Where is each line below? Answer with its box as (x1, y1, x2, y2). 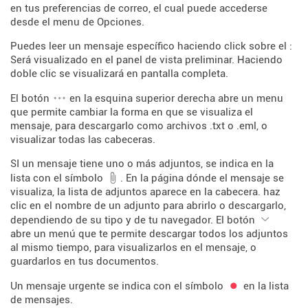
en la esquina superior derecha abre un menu (67, 92, 283, 104)
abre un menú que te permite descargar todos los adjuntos (10, 228, 288, 240)
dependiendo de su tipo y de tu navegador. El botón (10, 214, 258, 226)
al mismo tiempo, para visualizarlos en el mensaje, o (10, 241, 256, 254)
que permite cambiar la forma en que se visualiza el (10, 106, 253, 118)
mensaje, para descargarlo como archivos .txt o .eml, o (10, 120, 267, 132)
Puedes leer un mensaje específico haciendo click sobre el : (10, 40, 292, 52)
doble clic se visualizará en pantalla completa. (10, 67, 228, 80)
